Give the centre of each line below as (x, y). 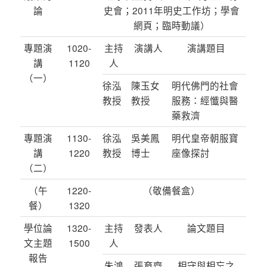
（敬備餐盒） (171, 190)
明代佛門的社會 (205, 86)
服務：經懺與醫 (205, 100)
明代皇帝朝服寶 (205, 138)
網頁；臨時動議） (171, 25)
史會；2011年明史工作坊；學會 (171, 10)
